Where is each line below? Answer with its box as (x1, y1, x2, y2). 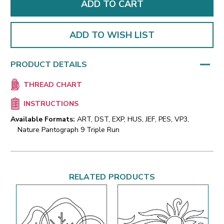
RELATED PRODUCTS (68, 171, 155, 183)
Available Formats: (10, 114, 75, 124)
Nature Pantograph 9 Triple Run (17, 125, 119, 135)
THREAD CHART (23, 80, 82, 90)
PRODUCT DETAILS (10, 58, 87, 70)
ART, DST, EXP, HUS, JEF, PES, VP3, (77, 114, 189, 124)
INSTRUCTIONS (23, 99, 78, 109)
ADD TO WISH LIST (69, 28, 154, 41)
